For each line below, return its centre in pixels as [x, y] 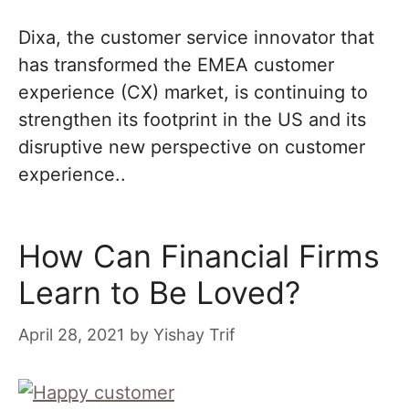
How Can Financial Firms [199, 256]
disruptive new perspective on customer [192, 147]
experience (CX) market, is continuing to [193, 92]
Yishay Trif [194, 335]
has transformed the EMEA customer [176, 65]
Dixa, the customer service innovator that [196, 37]
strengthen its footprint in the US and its [192, 120]
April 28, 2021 [71, 335]
